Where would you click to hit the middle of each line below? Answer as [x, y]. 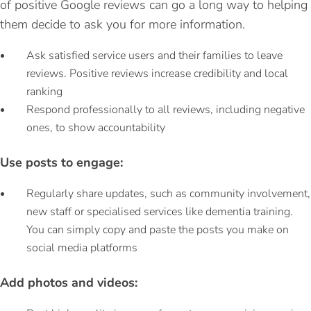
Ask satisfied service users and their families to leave [154, 55]
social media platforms [82, 247]
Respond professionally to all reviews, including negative [166, 109]
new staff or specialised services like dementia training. [160, 211]
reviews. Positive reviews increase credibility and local [157, 73]
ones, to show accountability [96, 127]
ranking [44, 91]
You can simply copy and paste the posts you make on [158, 229]
